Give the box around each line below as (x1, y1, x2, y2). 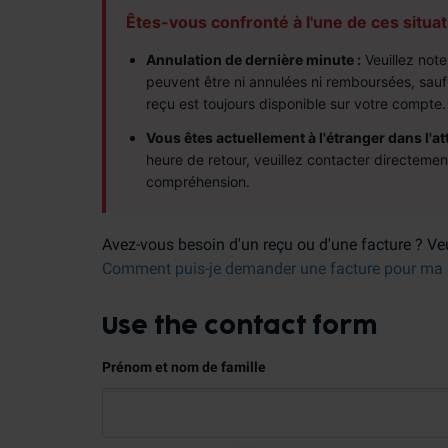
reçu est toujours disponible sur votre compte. (146, 95, 446, 112)
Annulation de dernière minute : (146, 51, 361, 68)
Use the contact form (102, 315, 377, 338)
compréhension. (146, 173, 250, 190)
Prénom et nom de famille (102, 359, 266, 375)
